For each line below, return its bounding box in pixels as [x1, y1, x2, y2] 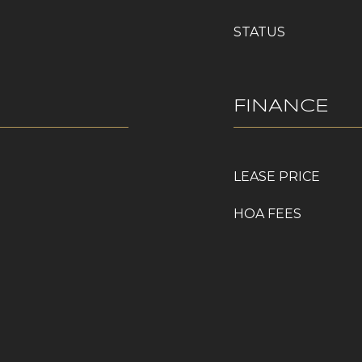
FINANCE [234, 98, 329, 116]
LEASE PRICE [234, 169, 320, 184]
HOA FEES [234, 206, 301, 221]
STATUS [234, 24, 285, 40]
